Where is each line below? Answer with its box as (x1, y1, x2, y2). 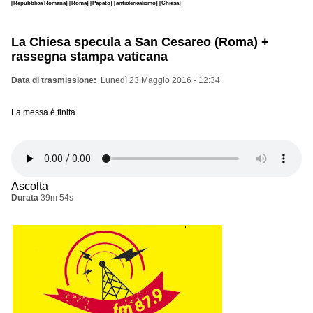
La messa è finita (11, 107, 75, 117)
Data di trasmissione (11, 75, 94, 85)
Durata (11, 192, 38, 203)
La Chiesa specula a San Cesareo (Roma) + (11, 34, 269, 49)
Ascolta (11, 180, 48, 192)
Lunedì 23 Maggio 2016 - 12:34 (101, 75, 220, 85)
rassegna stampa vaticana (11, 49, 168, 64)
